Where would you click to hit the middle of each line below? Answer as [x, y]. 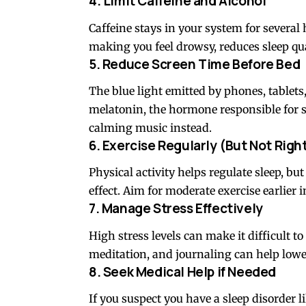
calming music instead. [150, 127]
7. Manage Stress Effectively [176, 209]
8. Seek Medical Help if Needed [183, 272]
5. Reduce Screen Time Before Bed [195, 64]
